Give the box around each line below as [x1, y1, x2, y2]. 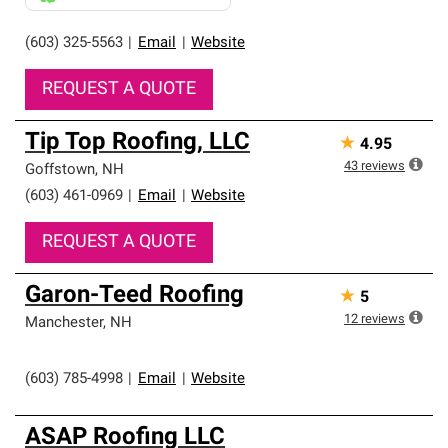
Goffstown [25, 163, 95, 178]
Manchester [25, 316, 103, 331]
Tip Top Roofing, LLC [25, 131, 250, 155]
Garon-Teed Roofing [25, 284, 244, 308]
